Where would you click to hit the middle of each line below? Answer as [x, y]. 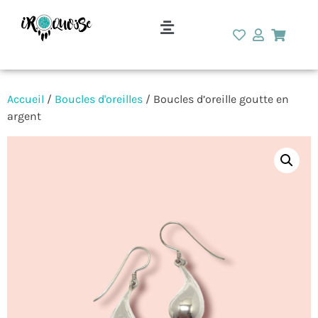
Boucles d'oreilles [99, 99]
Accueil [26, 99]
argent [24, 116]
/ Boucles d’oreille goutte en [216, 99]
